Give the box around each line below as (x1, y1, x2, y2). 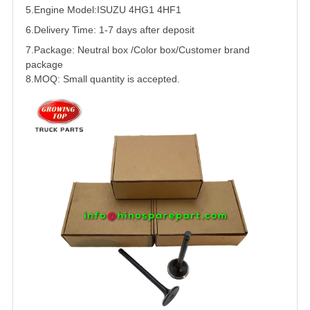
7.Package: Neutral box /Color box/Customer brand (26, 44, 250, 56)
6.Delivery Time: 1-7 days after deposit (26, 24, 194, 36)
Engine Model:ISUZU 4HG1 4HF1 (34, 4, 181, 16)
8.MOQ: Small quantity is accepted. (26, 73, 180, 85)
